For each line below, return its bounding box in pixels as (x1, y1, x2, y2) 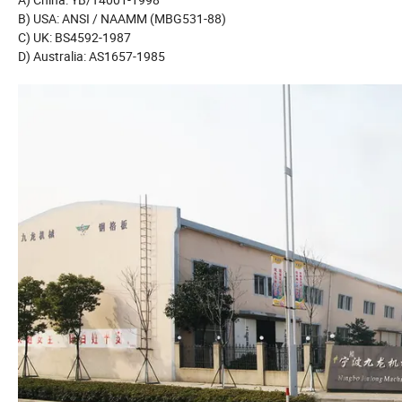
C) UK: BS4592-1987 (18, 29, 131, 47)
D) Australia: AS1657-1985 (18, 48, 165, 66)
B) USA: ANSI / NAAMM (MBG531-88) (18, 10, 226, 28)
